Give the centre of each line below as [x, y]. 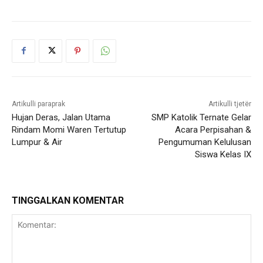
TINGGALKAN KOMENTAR [68, 200]
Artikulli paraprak [38, 104]
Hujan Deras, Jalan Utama [61, 117]
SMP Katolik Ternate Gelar [201, 117]
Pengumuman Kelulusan [205, 142]
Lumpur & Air [37, 142]
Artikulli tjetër [230, 104]
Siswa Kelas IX [223, 154]
